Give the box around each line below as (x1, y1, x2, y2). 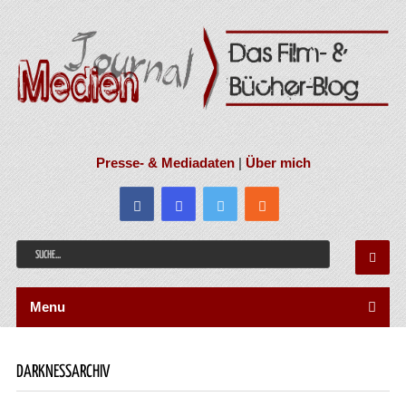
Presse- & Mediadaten (95, 154, 235, 170)
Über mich (245, 154, 311, 170)
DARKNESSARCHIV (15, 362, 110, 381)
